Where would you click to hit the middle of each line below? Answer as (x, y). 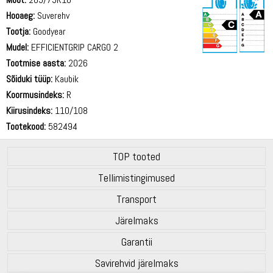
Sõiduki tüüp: (29, 79)
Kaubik (66, 79)
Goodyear (48, 31)
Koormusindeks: (35, 94)
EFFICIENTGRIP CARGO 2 (73, 47)
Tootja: (18, 31)
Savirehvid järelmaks (136, 263)
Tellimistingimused (136, 177)
